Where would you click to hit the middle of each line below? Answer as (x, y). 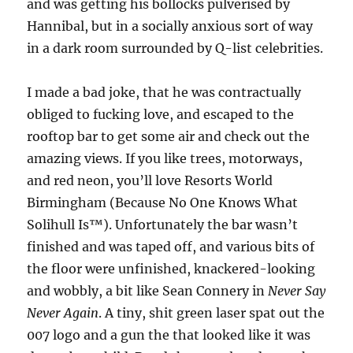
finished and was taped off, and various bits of (171, 246)
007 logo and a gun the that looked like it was (169, 334)
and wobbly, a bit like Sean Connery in (148, 290)
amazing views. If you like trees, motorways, (165, 158)
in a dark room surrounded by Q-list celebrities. (175, 48)
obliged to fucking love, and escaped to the (161, 114)
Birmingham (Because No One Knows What (163, 202)
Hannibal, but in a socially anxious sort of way (170, 26)
